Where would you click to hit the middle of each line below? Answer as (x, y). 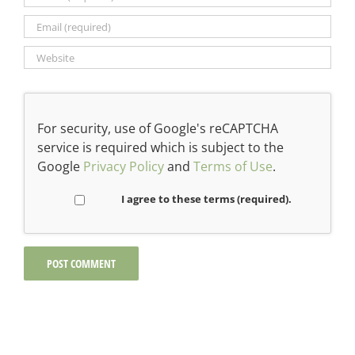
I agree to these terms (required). (207, 199)
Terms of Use (233, 167)
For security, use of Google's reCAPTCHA (158, 129)
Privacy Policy (124, 167)
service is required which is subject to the (160, 148)
